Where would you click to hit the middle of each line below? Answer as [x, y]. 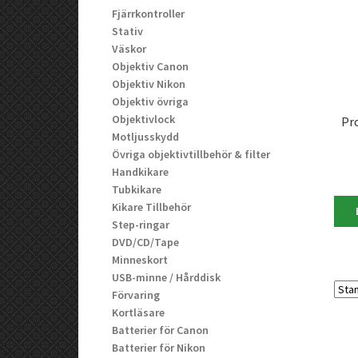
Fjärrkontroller [149, 13]
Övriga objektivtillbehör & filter [191, 154]
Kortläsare [139, 312]
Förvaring [136, 294]
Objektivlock [144, 119]
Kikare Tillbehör [152, 207]
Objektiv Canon [151, 66]
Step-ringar [141, 224]
